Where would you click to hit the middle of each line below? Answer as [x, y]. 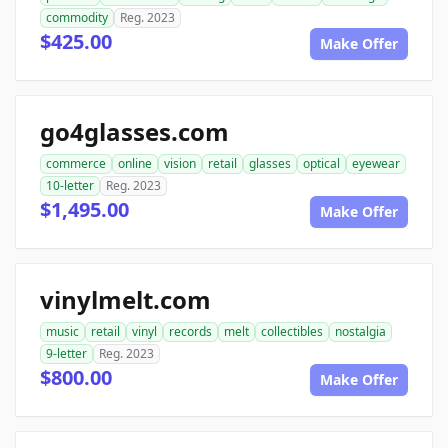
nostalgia [360, 331]
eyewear [376, 163]
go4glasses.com [134, 131]
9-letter [66, 353]
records [190, 331]
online [135, 163]
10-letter [70, 185]
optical [321, 163]
